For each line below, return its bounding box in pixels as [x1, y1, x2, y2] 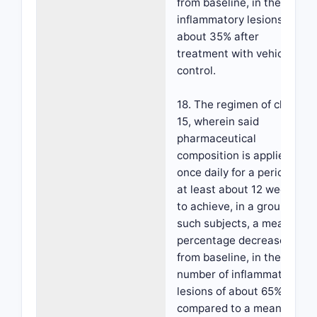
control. [177, 64, 216, 77]
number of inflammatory [177, 267, 299, 281]
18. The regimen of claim [177, 98, 301, 111]
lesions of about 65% [177, 284, 282, 298]
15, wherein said [177, 115, 259, 128]
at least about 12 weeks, [177, 183, 301, 196]
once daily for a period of [177, 166, 303, 179]
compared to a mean [177, 301, 282, 315]
